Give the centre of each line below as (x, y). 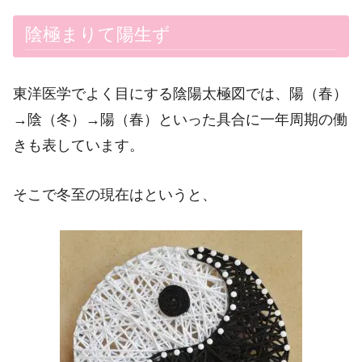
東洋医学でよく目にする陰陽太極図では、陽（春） (180, 93)
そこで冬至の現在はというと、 (115, 194)
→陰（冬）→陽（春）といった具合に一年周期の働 (180, 119)
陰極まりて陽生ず (97, 34)
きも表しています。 (78, 145)
